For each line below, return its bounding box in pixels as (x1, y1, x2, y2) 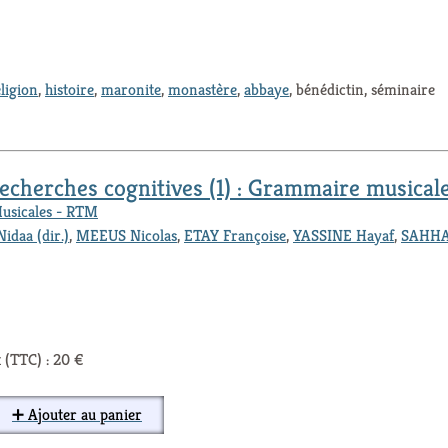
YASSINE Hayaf (293, 225, 394, 247)
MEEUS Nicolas (76, 225, 177, 247)
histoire (45, 79, 94, 101)
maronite (101, 79, 161, 101)
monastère (168, 79, 237, 101)
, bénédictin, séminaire (289, 79, 435, 101)
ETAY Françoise (184, 225, 286, 247)
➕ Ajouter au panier (12, 404, 142, 426)
